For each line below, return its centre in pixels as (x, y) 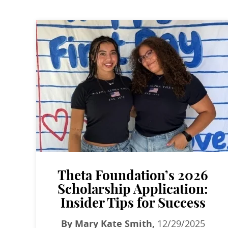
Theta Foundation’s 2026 (133, 176)
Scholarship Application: (133, 190)
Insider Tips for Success (133, 203)
